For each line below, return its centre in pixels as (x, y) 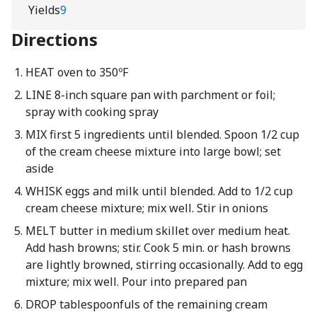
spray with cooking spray (92, 112)
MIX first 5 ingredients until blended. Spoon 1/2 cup (162, 134)
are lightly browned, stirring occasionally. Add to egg (164, 265)
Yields (44, 10)
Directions (54, 39)
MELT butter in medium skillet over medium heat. (157, 231)
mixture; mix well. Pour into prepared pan (136, 282)
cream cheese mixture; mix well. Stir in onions (146, 208)
